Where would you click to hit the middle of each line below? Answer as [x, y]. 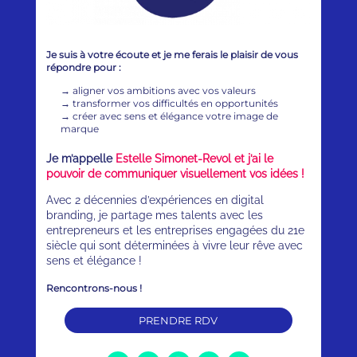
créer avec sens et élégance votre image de [176, 116]
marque [81, 129]
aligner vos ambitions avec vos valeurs [165, 91]
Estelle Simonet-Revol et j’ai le [195, 159]
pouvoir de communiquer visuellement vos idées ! [176, 174]
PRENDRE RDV [178, 320]
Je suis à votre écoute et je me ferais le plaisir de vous [173, 55]
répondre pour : [84, 68]
